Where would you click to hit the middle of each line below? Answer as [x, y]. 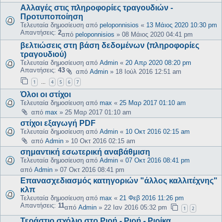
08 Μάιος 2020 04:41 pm [157, 34]
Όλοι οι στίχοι [46, 95]
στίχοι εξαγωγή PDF [58, 123]
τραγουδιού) [43, 54]
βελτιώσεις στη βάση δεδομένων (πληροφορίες [110, 45]
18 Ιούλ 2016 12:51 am [148, 72]
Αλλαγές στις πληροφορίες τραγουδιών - [97, 7]
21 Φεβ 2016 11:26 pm [152, 198]
